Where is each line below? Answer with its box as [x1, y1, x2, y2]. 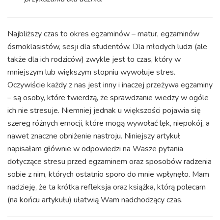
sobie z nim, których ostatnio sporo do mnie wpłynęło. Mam [7, 168, 209, 180]
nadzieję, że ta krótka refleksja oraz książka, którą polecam [7, 181, 206, 192]
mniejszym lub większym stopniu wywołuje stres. [7, 66, 175, 78]
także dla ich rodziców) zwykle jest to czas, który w [7, 54, 181, 65]
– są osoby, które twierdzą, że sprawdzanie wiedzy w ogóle [7, 92, 209, 103]
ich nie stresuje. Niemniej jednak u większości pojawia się [7, 105, 201, 116]
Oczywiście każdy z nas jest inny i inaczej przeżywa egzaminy [7, 79, 213, 90]
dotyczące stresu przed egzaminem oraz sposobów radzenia [7, 156, 212, 167]
